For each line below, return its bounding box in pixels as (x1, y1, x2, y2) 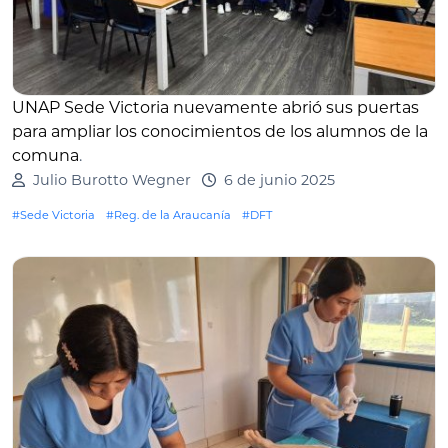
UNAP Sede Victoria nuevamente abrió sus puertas (12, 98, 419, 118)
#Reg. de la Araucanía (106, 208, 231, 223)
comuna (12, 146, 79, 166)
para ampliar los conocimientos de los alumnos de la (12, 122, 428, 142)
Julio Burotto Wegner (32, 171, 191, 190)
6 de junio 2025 (223, 171, 335, 190)
